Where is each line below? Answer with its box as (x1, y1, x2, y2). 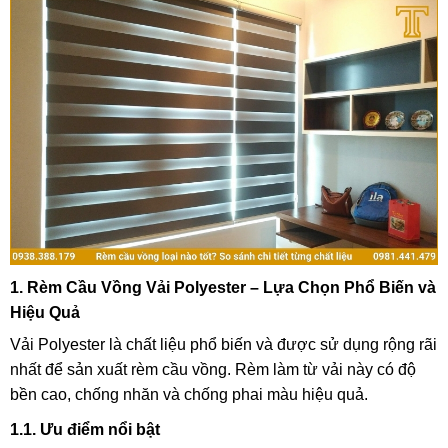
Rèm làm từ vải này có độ (231, 361, 416, 379)
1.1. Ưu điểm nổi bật (10, 421, 160, 439)
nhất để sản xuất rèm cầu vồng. (10, 361, 231, 379)
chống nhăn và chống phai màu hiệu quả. (71, 386, 368, 404)
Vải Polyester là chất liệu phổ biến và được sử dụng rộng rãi (10, 336, 437, 354)
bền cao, (10, 386, 71, 404)
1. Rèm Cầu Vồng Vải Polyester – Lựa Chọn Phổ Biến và (10, 279, 436, 297)
